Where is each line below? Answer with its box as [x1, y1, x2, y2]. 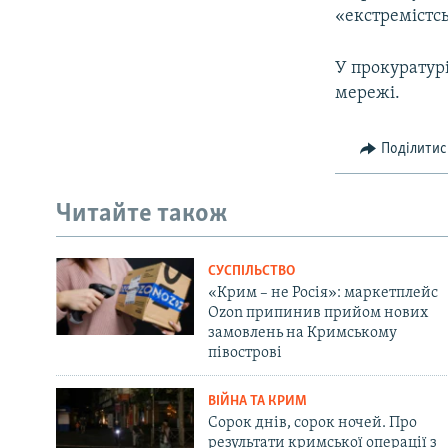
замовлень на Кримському [207, 324, 397, 341]
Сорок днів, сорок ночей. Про [207, 414, 417, 431]
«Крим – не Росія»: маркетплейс [207, 284, 438, 301]
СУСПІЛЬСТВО [207, 263, 295, 279]
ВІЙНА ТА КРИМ [207, 393, 307, 409]
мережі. [335, 83, 401, 103]
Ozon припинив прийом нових [207, 304, 428, 321]
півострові [207, 344, 282, 361]
